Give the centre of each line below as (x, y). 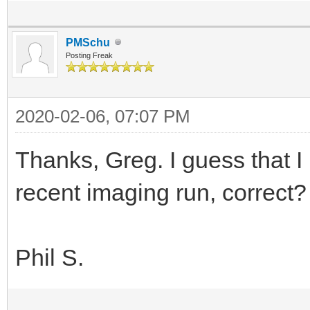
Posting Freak (89, 55)
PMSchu (88, 42)
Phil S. (49, 257)
